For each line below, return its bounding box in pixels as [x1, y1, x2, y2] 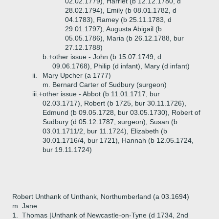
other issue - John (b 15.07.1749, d [52, 53, 161, 61]
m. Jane [12, 202, 37, 210]
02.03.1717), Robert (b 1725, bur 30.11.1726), [43, 99, 186, 107]
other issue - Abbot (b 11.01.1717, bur [43, 90, 160, 98]
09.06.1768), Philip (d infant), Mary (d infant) [52, 62, 190, 70]
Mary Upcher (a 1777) [43, 71, 111, 79]
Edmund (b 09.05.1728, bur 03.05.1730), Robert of [43, 109, 200, 116]
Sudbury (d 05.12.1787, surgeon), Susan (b [43, 118, 177, 126]
